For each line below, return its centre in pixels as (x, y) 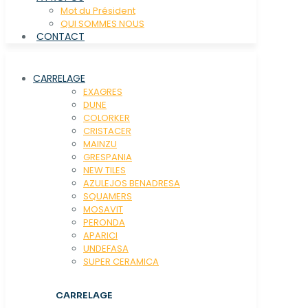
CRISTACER (107, 131)
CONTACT (60, 36)
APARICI (100, 235)
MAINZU (100, 144)
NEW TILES (104, 170)
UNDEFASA (106, 248)
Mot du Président (98, 10)
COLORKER (107, 118)
